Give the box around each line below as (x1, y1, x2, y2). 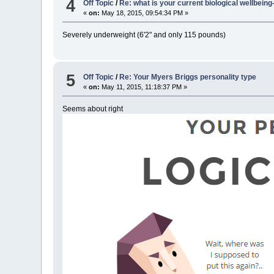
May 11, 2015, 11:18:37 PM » (100, 83, 188, 91)
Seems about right (62, 105, 124, 114)
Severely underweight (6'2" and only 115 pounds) (62, 30, 226, 39)
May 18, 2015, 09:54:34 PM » (100, 9, 189, 17)
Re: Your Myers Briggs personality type (119, 73, 257, 82)
